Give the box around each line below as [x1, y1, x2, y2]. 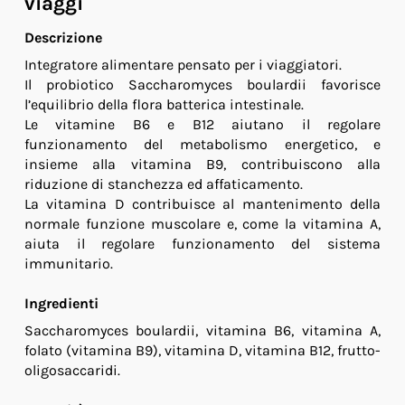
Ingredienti [24, 295, 99, 313]
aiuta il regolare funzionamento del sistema [24, 235, 381, 253]
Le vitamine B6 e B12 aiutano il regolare [24, 116, 381, 134]
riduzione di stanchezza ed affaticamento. [24, 175, 303, 193]
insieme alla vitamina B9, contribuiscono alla [24, 155, 381, 174]
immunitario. [24, 255, 113, 273]
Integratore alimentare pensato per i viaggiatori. [24, 56, 342, 74]
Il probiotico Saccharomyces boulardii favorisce [24, 76, 381, 94]
